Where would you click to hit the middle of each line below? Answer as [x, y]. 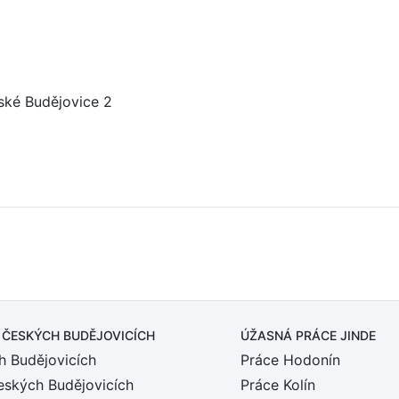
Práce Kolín [278, 385]
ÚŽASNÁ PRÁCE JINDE [308, 335]
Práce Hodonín [290, 360]
